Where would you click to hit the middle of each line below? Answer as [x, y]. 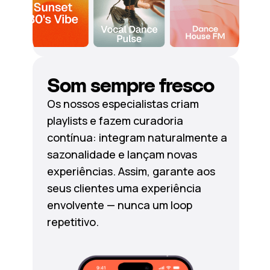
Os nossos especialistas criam [123, 104]
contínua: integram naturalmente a [137, 137]
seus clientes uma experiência [124, 188]
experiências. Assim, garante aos [131, 171]
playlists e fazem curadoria [115, 121]
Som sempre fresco [130, 86]
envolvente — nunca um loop [119, 205]
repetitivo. [73, 222]
